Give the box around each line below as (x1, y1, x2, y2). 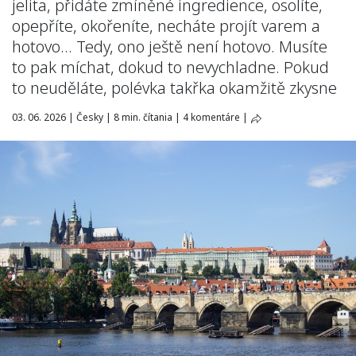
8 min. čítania (111, 110, 175, 124)
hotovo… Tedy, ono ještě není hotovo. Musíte (12, 36, 327, 57)
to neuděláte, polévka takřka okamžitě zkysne (12, 77, 337, 99)
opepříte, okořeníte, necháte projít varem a (12, 15, 320, 37)
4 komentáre (183, 110, 240, 124)
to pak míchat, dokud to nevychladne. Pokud (12, 56, 329, 78)
